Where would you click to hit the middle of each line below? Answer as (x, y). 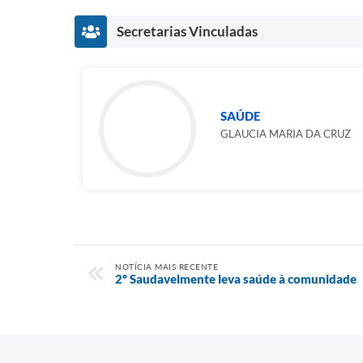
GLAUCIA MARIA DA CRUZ (286, 134)
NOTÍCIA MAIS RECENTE (167, 267)
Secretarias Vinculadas (187, 31)
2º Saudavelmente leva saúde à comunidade (236, 279)
